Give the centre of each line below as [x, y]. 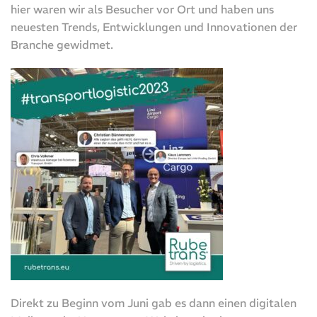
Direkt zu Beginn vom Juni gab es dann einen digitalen [154, 303]
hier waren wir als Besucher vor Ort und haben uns [142, 10]
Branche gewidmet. [62, 45]
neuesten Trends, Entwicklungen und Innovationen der [154, 27]
